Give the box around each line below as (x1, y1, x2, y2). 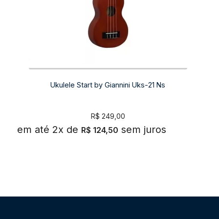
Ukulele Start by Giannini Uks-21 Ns (50, 80, 166, 89)
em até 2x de (17, 123, 79, 135)
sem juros (121, 123, 167, 135)
